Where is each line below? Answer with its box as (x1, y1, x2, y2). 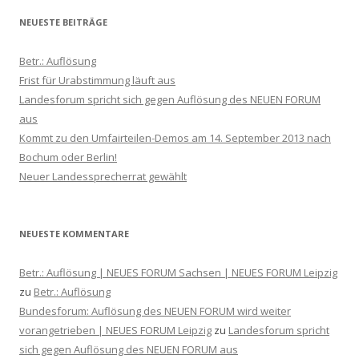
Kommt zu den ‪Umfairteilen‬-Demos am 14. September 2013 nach (19, 130, 331, 145)
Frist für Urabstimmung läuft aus (19, 72, 175, 87)
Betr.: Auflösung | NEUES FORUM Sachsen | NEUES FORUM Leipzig (19, 264, 337, 280)
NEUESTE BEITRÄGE (19, 15, 107, 28)
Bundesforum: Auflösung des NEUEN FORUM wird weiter (19, 303, 291, 318)
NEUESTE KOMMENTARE (19, 227, 129, 240)
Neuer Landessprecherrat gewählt (19, 168, 187, 184)
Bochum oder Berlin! (19, 149, 117, 164)
